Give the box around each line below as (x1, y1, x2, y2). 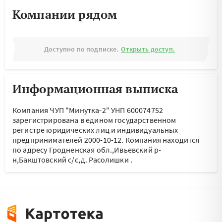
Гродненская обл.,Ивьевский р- (49, 145, 162, 155)
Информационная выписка (12, 81, 178, 97)
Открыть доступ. (121, 45, 175, 54)
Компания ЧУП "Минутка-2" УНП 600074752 (12, 105, 164, 115)
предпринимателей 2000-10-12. (12, 135, 125, 145)
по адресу (12, 145, 49, 155)
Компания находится (125, 135, 200, 145)
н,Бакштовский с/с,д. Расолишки (12, 155, 129, 165)
